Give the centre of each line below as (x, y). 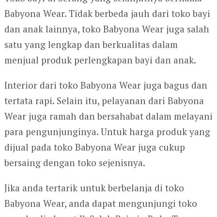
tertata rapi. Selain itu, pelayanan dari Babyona (104, 101)
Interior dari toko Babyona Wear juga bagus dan (106, 85)
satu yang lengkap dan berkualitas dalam (91, 45)
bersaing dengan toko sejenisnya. (75, 163)
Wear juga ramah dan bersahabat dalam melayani (108, 116)
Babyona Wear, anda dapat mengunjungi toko (101, 203)
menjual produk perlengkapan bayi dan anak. (100, 60)
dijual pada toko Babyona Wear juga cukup (94, 147)
